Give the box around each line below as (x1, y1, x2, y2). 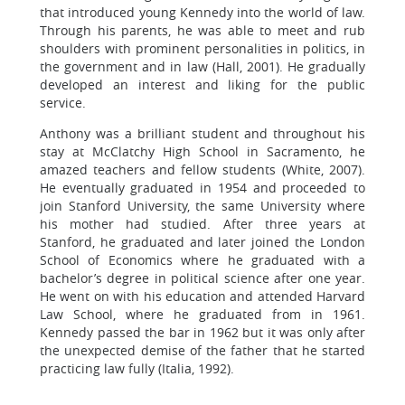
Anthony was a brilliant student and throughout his (40, 124, 365, 142)
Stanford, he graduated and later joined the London (40, 232, 365, 250)
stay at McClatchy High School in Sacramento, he (40, 142, 365, 160)
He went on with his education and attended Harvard (40, 287, 365, 305)
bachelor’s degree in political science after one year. (40, 268, 365, 287)
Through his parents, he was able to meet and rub (40, 21, 365, 39)
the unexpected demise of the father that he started (40, 341, 365, 359)
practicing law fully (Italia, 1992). (40, 359, 234, 377)
